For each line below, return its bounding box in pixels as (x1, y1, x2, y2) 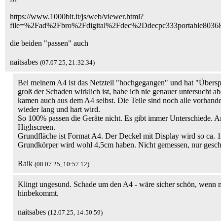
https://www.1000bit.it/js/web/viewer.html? (10, 12, 144, 21)
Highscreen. (18, 123, 55, 131)
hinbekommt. (18, 189, 59, 197)
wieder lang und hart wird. (18, 105, 100, 113)
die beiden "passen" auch (10, 39, 88, 47)
